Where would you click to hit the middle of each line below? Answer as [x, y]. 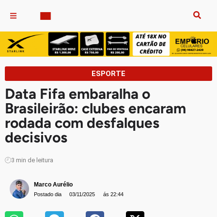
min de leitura [35, 160]
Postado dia [48, 194]
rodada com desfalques [82, 123]
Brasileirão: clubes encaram [95, 108]
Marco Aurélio [53, 184]
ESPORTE [108, 74]
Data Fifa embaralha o [77, 94]
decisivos [36, 138]
